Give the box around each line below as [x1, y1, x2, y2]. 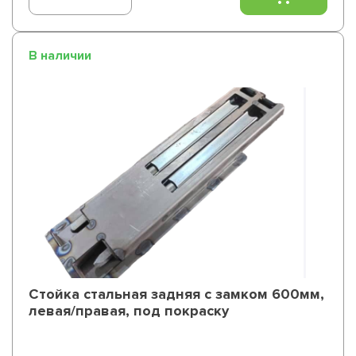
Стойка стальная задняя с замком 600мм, [29, 285, 324, 303]
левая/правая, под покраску [29, 302, 229, 319]
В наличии [29, 48, 91, 64]
